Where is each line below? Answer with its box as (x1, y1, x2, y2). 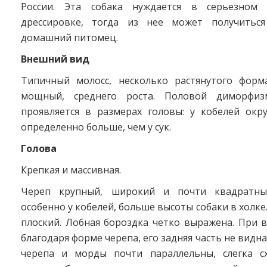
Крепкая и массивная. (21, 163, 121, 176)
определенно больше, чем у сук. (21, 120, 171, 133)
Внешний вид (21, 52, 89, 66)
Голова (21, 142, 57, 155)
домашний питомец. (21, 31, 118, 44)
